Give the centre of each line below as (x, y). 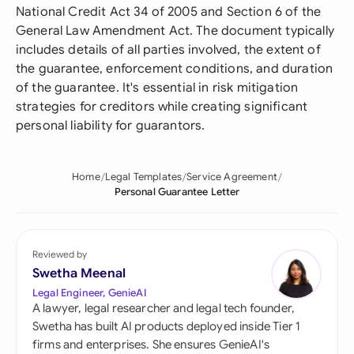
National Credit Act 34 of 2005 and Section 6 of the (169, 12)
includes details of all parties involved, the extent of (168, 50)
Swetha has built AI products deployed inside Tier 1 (167, 326)
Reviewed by (60, 254)
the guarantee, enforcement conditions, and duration (175, 69)
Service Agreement (232, 177)
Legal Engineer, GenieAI (89, 293)
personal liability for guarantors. (111, 126)
